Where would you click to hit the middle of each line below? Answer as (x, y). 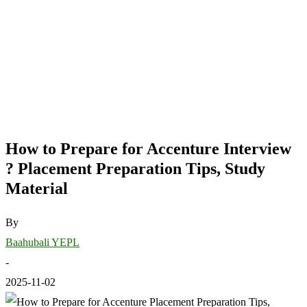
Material (37, 188)
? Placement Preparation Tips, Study (135, 168)
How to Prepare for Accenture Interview (148, 148)
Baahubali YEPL (42, 242)
